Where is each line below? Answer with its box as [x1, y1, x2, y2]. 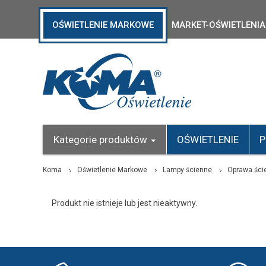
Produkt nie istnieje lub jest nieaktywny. [52, 198, 197, 208]
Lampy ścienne [163, 166, 212, 174]
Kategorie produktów [53, 134, 150, 145]
